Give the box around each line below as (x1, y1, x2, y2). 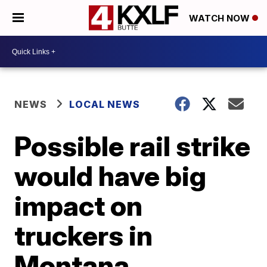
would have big (14, 159, 207, 193)
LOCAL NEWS (69, 98, 141, 110)
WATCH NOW (189, 13, 252, 24)
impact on (14, 189, 143, 222)
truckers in (14, 219, 153, 252)
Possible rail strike (14, 129, 251, 163)
